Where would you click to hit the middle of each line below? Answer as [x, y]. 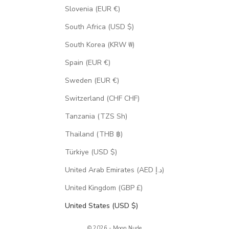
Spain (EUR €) [87, 63]
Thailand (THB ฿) [94, 134]
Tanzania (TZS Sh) [96, 117]
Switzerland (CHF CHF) [102, 99]
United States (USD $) [101, 206]
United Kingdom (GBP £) [104, 188]
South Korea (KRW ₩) [99, 45]
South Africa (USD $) [99, 27]
